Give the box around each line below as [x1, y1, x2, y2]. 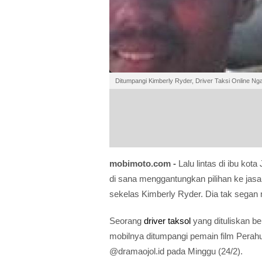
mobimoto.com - [109, 158, 178, 168]
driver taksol [144, 215, 191, 226]
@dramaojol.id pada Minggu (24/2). [109, 246, 243, 256]
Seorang [109, 215, 144, 226]
